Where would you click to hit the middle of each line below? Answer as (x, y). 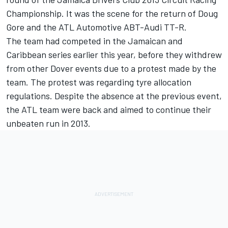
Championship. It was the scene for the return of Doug (112, 13)
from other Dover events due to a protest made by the (111, 68)
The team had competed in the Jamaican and (94, 41)
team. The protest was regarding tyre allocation (99, 82)
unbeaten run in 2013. (48, 123)
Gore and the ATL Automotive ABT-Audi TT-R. (96, 27)
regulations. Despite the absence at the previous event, (114, 96)
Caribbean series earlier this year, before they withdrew (114, 55)
